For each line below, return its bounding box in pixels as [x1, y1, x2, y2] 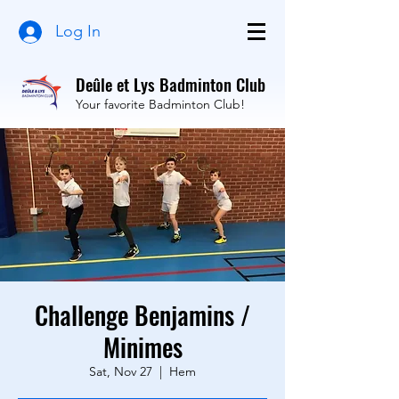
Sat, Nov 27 [89, 363, 152, 379]
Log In [54, 21, 101, 41]
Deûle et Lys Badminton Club [76, 71, 265, 96]
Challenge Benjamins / [35, 297, 250, 333]
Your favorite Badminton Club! [76, 96, 245, 112]
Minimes [102, 329, 183, 365]
